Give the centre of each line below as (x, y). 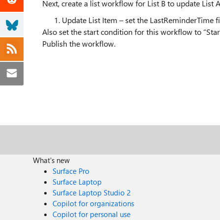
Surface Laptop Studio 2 (92, 192)
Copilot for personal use (92, 214)
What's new (52, 160)
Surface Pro (71, 171)
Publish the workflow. (79, 43)
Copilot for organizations (94, 203)
